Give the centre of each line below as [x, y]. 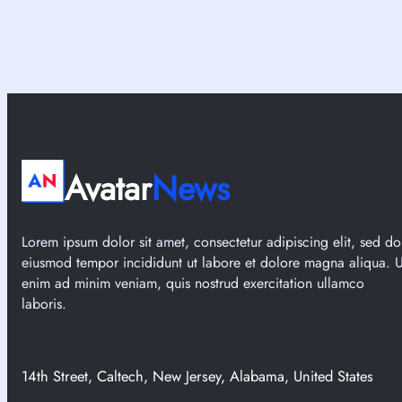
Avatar [108, 189]
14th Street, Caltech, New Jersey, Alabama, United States [197, 376]
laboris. [44, 304]
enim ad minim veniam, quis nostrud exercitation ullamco [193, 284]
